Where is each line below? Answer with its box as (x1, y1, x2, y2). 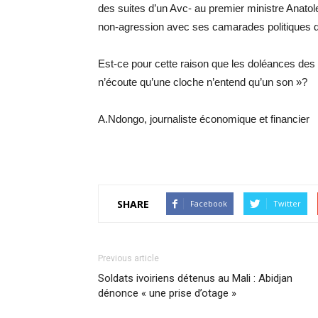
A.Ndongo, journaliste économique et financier (98, 113, 309, 125)
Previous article (98, 253, 159, 263)
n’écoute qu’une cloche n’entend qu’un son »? (98, 76, 307, 88)
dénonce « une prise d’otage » (98, 287, 236, 300)
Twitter (273, 198, 301, 209)
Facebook (190, 198, 227, 209)
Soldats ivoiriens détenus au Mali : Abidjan (98, 272, 292, 285)
